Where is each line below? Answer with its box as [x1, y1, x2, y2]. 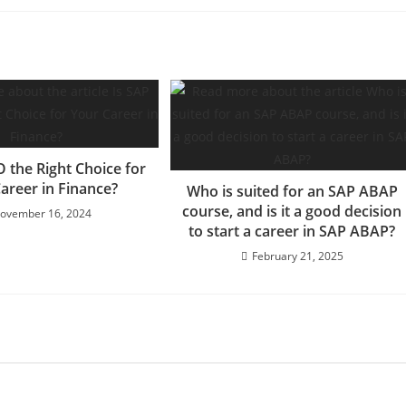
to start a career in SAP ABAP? [188, 220, 396, 241]
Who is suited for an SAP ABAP [186, 180, 398, 201]
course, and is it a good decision [182, 200, 402, 221]
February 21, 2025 [251, 247, 343, 264]
